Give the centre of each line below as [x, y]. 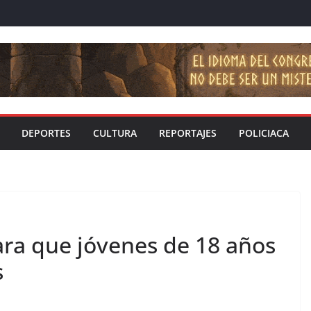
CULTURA [115, 133]
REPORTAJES [188, 133]
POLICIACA [264, 133]
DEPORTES [46, 133]
